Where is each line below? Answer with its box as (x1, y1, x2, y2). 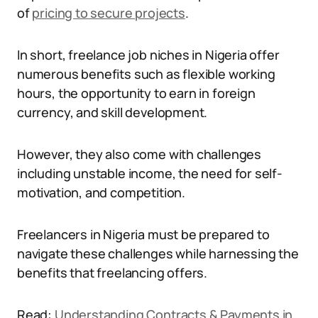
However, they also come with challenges (17, 146, 261, 163)
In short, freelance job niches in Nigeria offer (17, 46, 280, 63)
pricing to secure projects (32, 4, 185, 21)
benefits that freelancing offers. (17, 264, 208, 281)
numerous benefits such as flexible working (17, 65, 275, 82)
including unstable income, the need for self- (17, 165, 283, 182)
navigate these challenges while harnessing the (17, 245, 299, 262)
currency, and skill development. (17, 104, 208, 121)
